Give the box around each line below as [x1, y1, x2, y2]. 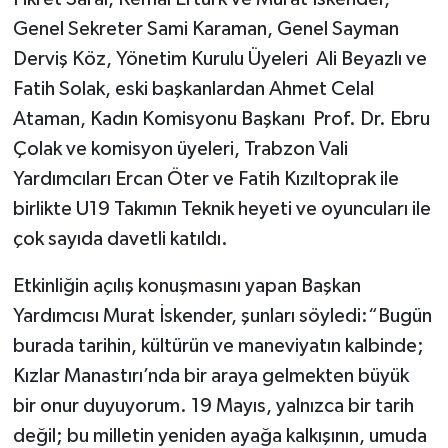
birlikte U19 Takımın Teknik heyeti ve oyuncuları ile [12, 199, 431, 220]
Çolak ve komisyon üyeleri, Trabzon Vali [12, 139, 348, 160]
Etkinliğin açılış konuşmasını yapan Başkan [12, 276, 361, 297]
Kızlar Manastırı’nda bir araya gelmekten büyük [12, 366, 409, 387]
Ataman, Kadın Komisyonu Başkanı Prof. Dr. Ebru [12, 109, 430, 130]
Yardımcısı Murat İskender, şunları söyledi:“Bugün [12, 306, 432, 327]
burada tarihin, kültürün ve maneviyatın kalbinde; [12, 336, 424, 357]
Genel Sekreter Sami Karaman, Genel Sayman [12, 19, 399, 40]
